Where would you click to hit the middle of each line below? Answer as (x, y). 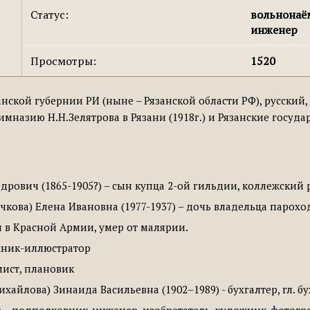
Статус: (50, 15)
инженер (274, 30)
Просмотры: (64, 61)
